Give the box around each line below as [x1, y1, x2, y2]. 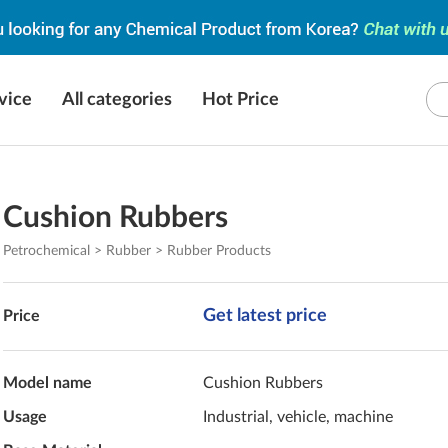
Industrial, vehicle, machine [203, 409, 394, 425]
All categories [62, 91, 172, 109]
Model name [3, 375, 93, 391]
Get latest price [203, 307, 328, 325]
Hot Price [202, 91, 279, 109]
